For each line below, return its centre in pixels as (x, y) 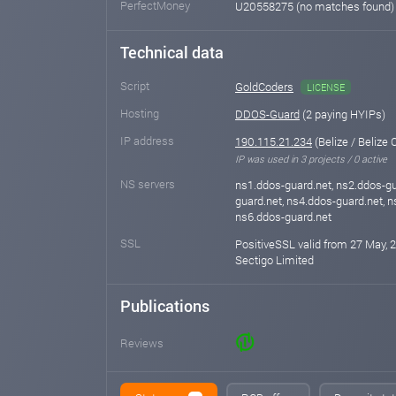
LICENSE (326, 88)
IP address (147, 141)
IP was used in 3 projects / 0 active (311, 159)
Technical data (172, 53)
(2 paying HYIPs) (343, 114)
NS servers (148, 184)
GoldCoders (264, 87)
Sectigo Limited (274, 260)
